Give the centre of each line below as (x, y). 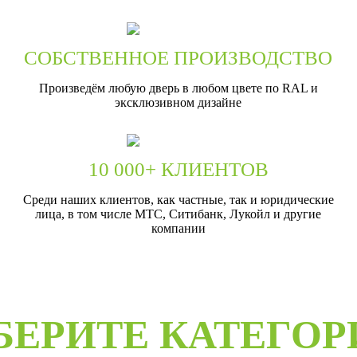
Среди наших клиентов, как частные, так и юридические (178, 199)
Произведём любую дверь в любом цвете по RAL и (178, 88)
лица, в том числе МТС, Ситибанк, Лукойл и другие (178, 214)
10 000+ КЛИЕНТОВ (178, 169)
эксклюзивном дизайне (178, 102)
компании (178, 228)
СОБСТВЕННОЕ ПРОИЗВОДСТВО (178, 57)
